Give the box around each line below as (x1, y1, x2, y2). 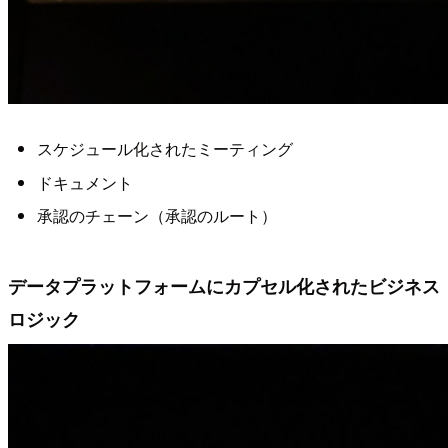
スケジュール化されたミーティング (36, 137, 293, 161)
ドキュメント (36, 170, 133, 194)
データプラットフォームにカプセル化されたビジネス (8, 272, 440, 298)
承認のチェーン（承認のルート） (36, 204, 277, 228)
